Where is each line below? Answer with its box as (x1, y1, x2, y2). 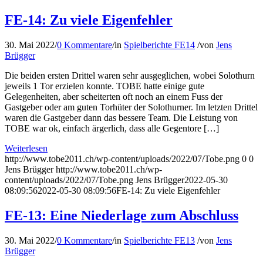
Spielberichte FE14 (124, 39, 195, 50)
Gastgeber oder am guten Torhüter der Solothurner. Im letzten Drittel (5, 102, 258, 112)
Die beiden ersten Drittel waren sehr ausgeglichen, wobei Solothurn (5, 70, 255, 80)
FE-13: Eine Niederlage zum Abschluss (5, 207, 238, 223)
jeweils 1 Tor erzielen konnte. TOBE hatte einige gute (5, 80, 204, 91)
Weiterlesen (5, 143, 48, 153)
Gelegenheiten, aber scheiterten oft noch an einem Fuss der (5, 91, 222, 102)
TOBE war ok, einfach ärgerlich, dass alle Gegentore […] (5, 123, 219, 133)
